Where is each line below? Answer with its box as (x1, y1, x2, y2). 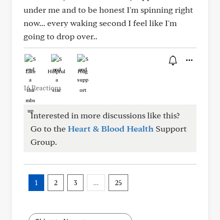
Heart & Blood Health (68, 123, 154, 134)
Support (154, 123, 187, 134)
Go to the (30, 123, 68, 134)
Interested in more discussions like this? (30, 110, 180, 120)
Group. (30, 137, 57, 147)
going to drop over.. (24, 31, 97, 41)
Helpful (48, 68, 65, 75)
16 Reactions (24, 84, 61, 92)
